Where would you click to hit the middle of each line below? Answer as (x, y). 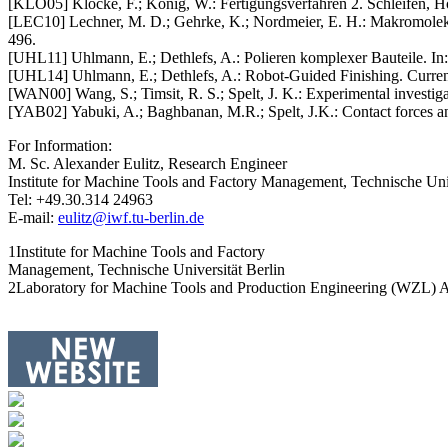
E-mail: (33, 217)
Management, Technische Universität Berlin (146, 269)
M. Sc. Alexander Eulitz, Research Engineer (147, 163)
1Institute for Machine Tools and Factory (136, 251)
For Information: (60, 145)
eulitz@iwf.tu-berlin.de (131, 217)
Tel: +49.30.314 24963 (80, 199)
